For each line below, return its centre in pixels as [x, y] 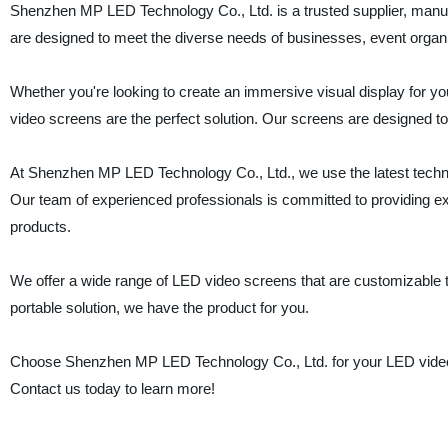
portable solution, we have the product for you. [159, 307]
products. [40, 226]
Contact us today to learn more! [112, 388]
